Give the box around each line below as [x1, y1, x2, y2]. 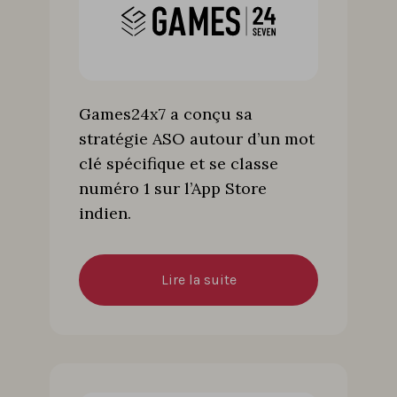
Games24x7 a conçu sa [79, 103, 253, 124]
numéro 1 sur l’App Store [79, 177, 267, 198]
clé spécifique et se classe [79, 152, 278, 174]
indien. [79, 202, 131, 223]
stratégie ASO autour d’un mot [79, 128, 315, 149]
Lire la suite [160, 270, 237, 288]
